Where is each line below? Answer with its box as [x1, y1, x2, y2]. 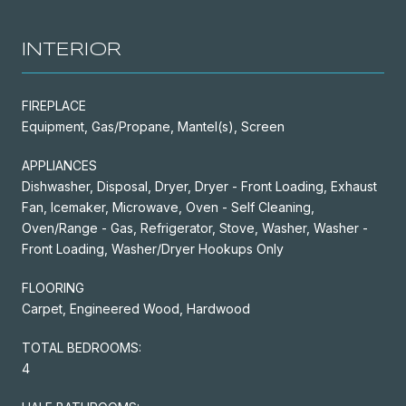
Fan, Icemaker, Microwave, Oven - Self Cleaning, [22, 198, 314, 215]
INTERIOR [22, 41, 121, 59]
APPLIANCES [22, 157, 97, 173]
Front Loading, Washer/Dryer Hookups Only [22, 240, 284, 256]
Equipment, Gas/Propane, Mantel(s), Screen [22, 118, 285, 134]
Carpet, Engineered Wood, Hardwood [22, 300, 250, 316]
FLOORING [22, 279, 84, 295]
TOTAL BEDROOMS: [22, 339, 141, 355]
